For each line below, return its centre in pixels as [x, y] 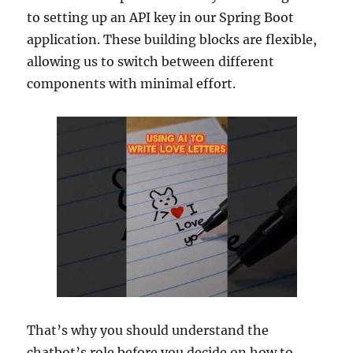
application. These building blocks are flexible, [172, 40]
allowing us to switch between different [151, 62]
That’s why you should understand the [148, 330]
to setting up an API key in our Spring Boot [161, 18]
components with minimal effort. [132, 84]
